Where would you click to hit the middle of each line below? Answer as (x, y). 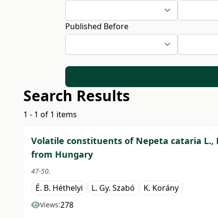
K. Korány (161, 188)
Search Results (77, 96)
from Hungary (62, 154)
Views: (50, 205)
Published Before (97, 26)
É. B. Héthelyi (59, 188)
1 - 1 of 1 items (50, 115)
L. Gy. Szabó (113, 188)
